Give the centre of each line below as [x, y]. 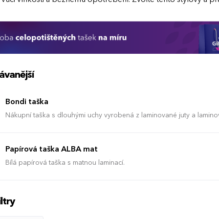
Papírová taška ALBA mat [51, 150]
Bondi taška [27, 102]
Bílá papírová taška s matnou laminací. [65, 163]
